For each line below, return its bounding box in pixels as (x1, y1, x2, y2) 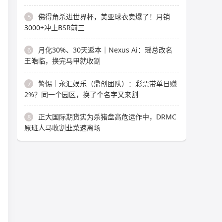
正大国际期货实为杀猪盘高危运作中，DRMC (38, 112, 176, 121)
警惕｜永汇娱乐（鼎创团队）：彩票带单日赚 (38, 78, 177, 88)
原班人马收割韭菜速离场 (24, 123, 101, 132)
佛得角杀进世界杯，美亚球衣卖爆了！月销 (38, 11, 170, 21)
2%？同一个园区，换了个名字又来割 (24, 89, 138, 99)
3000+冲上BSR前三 (24, 22, 85, 32)
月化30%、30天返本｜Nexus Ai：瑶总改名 (38, 45, 172, 55)
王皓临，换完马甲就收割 (24, 56, 101, 66)
